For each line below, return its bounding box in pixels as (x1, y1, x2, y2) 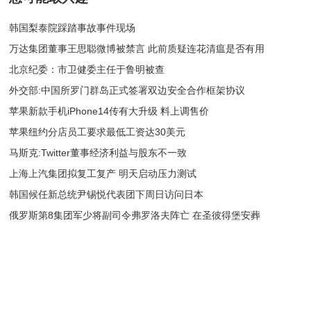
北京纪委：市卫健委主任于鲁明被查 (9, 63, 165, 75)
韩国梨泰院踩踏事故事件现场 (9, 22, 136, 33)
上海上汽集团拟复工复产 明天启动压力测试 (9, 167, 197, 179)
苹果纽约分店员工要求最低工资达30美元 (9, 126, 186, 137)
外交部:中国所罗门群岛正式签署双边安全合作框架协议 (9, 84, 246, 96)
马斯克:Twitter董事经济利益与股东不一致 (9, 146, 187, 158)
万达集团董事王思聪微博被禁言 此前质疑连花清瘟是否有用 (9, 42, 265, 54)
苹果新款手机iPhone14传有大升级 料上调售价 (9, 105, 210, 117)
